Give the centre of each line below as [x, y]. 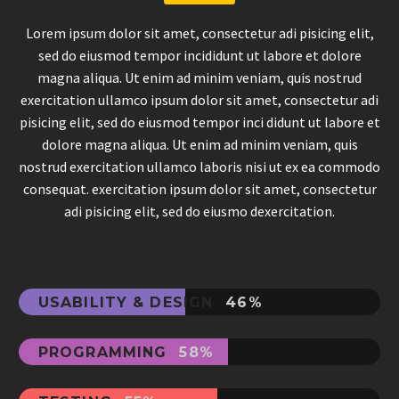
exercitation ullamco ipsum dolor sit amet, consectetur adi [199, 99]
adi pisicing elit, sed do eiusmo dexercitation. [199, 211]
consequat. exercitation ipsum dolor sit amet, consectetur [199, 188]
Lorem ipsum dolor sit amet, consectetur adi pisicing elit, [199, 33]
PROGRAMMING [106, 352]
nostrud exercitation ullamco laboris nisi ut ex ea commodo [199, 166]
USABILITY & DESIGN [129, 302]
